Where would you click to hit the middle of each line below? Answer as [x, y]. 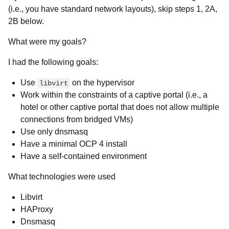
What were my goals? [47, 42]
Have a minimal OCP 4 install [74, 144]
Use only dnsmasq [54, 132]
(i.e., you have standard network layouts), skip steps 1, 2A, [113, 9]
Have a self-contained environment [84, 156]
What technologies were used [62, 177]
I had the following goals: [53, 62]
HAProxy [37, 209]
